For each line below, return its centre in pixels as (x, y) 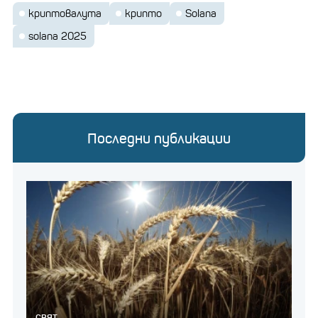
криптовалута (65, 13)
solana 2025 (57, 36)
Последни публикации (159, 138)
